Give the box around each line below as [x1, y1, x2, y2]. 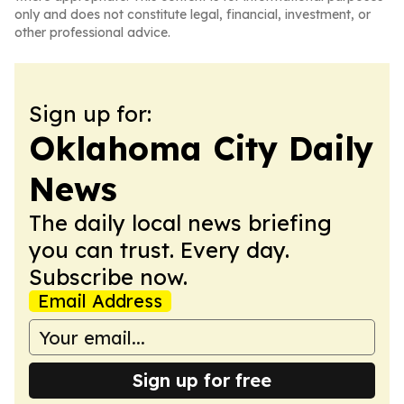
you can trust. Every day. [29, 236, 289, 263]
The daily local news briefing [29, 209, 332, 236]
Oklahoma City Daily [29, 128, 373, 169]
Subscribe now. [29, 263, 188, 290]
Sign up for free [133, 369, 271, 391]
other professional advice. [14, 24, 170, 41]
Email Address [38, 289, 162, 312]
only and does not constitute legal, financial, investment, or [14, 6, 371, 23]
